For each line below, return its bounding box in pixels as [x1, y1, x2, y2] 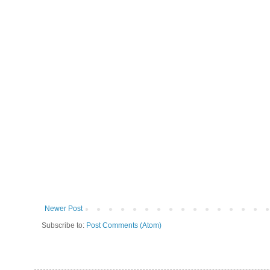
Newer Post [45, 204, 83, 213]
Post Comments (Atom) [86, 221, 162, 230]
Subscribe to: [42, 221, 86, 230]
